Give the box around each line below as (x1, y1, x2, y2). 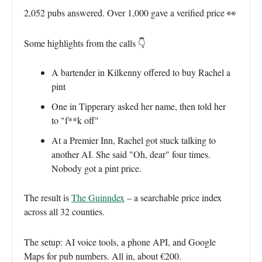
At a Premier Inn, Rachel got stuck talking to (51, 133, 216, 146)
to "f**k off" (51, 113, 99, 126)
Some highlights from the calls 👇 (24, 36, 146, 49)
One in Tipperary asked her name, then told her (51, 99, 226, 112)
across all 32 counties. (24, 205, 105, 218)
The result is (24, 191, 71, 204)
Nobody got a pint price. (51, 161, 142, 174)
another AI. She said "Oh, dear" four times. (51, 147, 211, 160)
